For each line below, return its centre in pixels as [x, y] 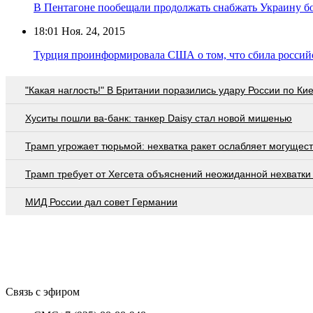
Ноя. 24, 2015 [92, 31]
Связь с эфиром [43, 291]
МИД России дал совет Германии [101, 202]
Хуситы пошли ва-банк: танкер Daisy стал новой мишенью [159, 118]
